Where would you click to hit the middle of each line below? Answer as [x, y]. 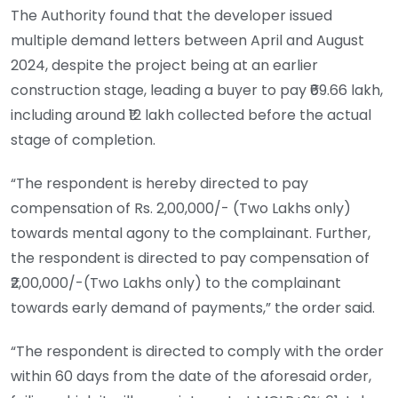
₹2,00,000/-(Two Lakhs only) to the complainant [176, 283]
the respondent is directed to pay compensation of [190, 258]
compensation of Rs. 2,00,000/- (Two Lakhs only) [181, 208]
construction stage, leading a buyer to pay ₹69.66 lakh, [197, 90]
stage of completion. [83, 139]
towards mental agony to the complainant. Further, [191, 233]
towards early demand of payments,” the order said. [193, 307]
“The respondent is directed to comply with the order [197, 351]
